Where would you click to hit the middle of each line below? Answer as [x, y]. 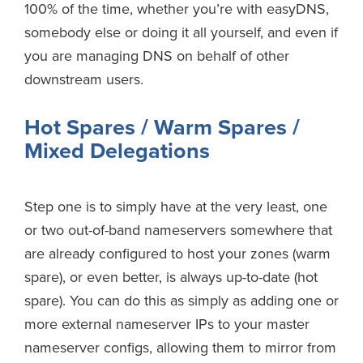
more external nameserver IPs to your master [167, 325]
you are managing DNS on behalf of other [157, 56]
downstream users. [84, 80]
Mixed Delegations [117, 152]
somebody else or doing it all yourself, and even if [181, 33]
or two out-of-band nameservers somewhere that [178, 231]
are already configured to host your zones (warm [177, 254]
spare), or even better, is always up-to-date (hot [171, 278]
